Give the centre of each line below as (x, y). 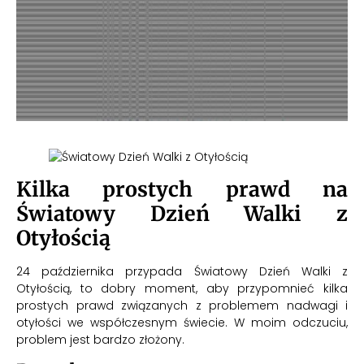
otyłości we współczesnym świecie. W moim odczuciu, (182, 322)
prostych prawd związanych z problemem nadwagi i (182, 305)
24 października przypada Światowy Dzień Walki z (182, 271)
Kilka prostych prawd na (182, 189)
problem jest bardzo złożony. (100, 339)
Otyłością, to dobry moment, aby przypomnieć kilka (182, 288)
